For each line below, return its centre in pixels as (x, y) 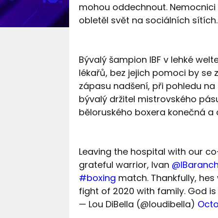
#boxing (97, 178)
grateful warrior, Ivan (125, 165)
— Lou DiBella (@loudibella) (138, 204)
